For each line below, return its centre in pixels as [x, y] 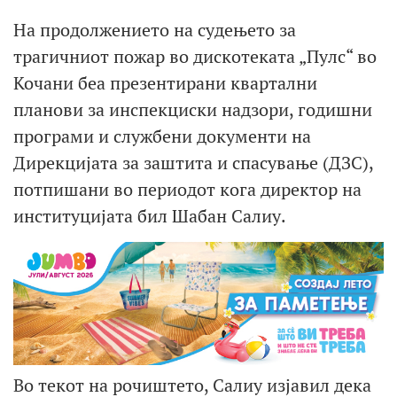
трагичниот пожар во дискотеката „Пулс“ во [195, 56]
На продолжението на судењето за [155, 29]
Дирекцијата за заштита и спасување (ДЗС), [193, 162]
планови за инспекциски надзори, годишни [193, 109]
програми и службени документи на [162, 136]
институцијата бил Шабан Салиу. [150, 215]
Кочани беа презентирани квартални [165, 82]
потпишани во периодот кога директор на [187, 189]
